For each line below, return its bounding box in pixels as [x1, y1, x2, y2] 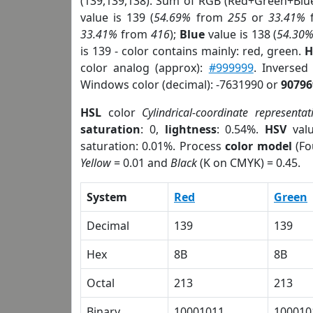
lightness [164, 122, 217, 137]
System [87, 189, 127, 205]
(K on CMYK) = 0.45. [197, 155, 300, 170]
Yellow [80, 155, 111, 170]
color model [225, 138, 292, 154]
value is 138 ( [204, 27, 277, 42]
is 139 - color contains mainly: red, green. [80, 43, 305, 59]
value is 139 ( [80, 10, 154, 25]
